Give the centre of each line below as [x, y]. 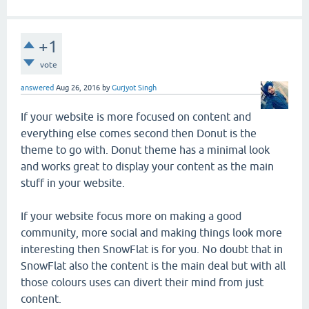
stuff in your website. [73, 182]
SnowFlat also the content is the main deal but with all [153, 265]
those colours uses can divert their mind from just [142, 282]
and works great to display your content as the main [147, 166]
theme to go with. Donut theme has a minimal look [145, 149]
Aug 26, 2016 [78, 87]
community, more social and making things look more [151, 232]
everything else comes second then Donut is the [139, 133]
